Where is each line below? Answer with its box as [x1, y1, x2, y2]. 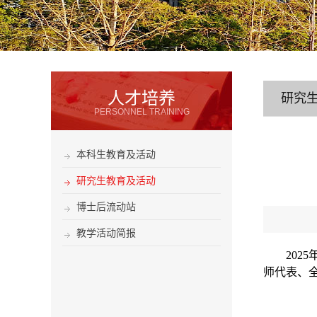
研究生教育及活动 [76, 175, 156, 186]
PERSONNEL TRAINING [93, 107, 190, 117]
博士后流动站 [76, 201, 136, 212]
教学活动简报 [76, 227, 136, 238]
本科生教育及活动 [76, 149, 156, 160]
